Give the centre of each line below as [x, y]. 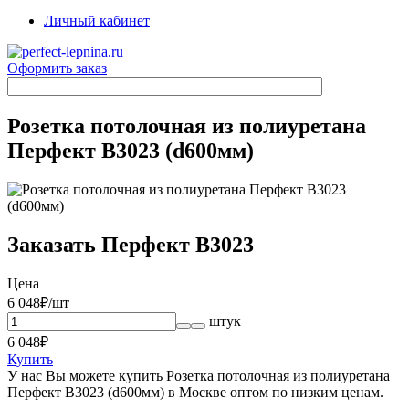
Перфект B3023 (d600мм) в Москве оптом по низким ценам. [195, 392]
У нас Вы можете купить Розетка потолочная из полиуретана [199, 375]
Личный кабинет [97, 21]
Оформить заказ [57, 68]
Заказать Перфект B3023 [131, 244]
